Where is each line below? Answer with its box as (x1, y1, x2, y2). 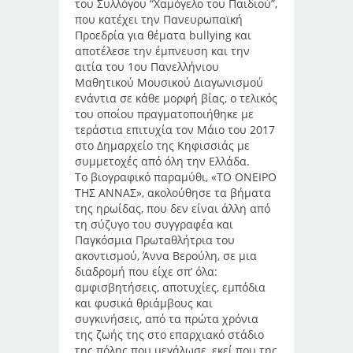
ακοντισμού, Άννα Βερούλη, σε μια (75, 248, 257, 263)
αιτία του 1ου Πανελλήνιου (75, 59, 219, 74)
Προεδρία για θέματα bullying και (75, 28, 251, 43)
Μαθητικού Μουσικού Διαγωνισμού (75, 75, 263, 90)
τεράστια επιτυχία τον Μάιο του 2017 (75, 122, 275, 137)
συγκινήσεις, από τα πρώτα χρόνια (75, 311, 258, 326)
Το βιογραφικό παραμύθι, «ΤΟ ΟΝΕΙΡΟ (75, 169, 277, 184)
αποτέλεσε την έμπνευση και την (75, 43, 250, 58)
